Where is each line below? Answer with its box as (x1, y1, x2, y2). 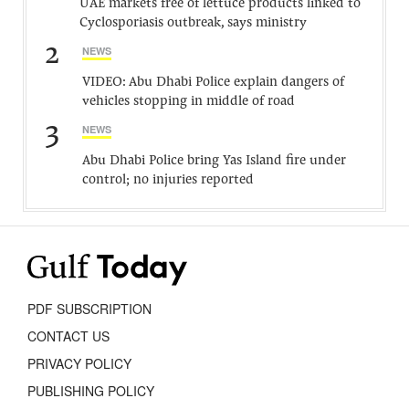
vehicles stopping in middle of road (82, 95, 295, 109)
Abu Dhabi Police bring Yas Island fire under (82, 154, 346, 168)
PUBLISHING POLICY (27, 382, 154, 401)
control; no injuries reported (82, 173, 254, 187)
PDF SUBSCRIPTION (27, 299, 152, 319)
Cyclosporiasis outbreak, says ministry (79, 16, 307, 30)
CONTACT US (27, 327, 110, 346)
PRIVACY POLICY (27, 354, 131, 373)
